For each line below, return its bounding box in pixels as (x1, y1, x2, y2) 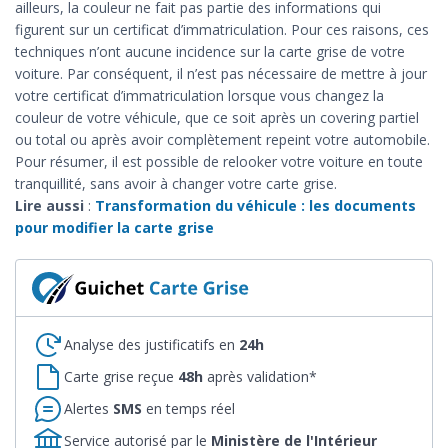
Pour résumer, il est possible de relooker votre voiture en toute (15, 151, 423, 171)
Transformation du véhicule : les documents (95, 195, 416, 215)
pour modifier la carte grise (15, 217, 214, 237)
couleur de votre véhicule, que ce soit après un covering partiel (15, 107, 419, 127)
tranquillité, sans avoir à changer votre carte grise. (15, 173, 337, 193)
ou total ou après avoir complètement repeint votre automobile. (15, 129, 430, 149)
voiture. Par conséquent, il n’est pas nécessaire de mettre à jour (15, 63, 427, 83)
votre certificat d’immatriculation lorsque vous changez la (15, 85, 384, 105)
